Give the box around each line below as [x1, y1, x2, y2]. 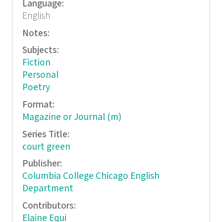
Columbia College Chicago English [22, 170, 160, 183]
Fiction [22, 56, 51, 69]
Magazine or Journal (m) [22, 111, 121, 124]
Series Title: [22, 128, 71, 141]
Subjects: [22, 44, 61, 57]
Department [22, 182, 73, 195]
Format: [22, 99, 56, 111]
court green [22, 140, 70, 153]
